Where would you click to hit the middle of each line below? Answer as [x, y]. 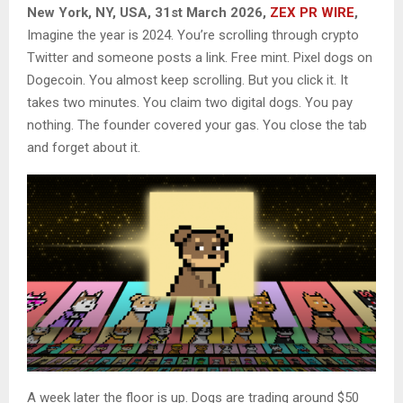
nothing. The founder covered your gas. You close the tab [197, 125]
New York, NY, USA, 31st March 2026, [148, 13]
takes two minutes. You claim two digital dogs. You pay [190, 103]
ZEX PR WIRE [312, 13]
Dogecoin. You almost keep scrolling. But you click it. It [188, 81]
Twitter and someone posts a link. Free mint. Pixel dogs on [200, 58]
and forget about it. [84, 148]
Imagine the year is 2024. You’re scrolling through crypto [193, 36]
